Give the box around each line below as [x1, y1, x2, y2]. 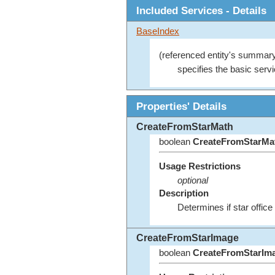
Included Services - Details [136, 4, 266, 17]
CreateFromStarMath [136, 122, 233, 133]
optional [177, 176, 208, 186]
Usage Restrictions [158, 161, 241, 172]
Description [158, 188, 209, 198]
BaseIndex [136, 26, 179, 37]
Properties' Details [136, 100, 227, 113]
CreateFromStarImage [136, 233, 239, 244]
